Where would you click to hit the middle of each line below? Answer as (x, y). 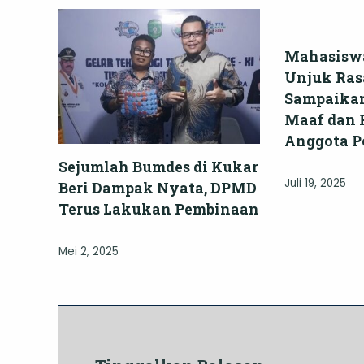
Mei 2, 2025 (89, 251)
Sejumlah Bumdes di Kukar (158, 166)
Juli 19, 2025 (315, 184)
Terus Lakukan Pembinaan (159, 208)
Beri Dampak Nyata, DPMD (158, 187)
